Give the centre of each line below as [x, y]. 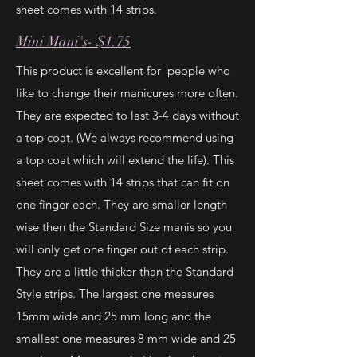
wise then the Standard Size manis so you [124, 227]
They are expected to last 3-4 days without [127, 115]
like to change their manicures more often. [127, 93]
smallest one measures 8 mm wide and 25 [126, 338]
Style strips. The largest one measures [115, 294]
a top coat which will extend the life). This [125, 160]
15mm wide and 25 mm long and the [114, 316]
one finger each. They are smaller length [122, 204]
